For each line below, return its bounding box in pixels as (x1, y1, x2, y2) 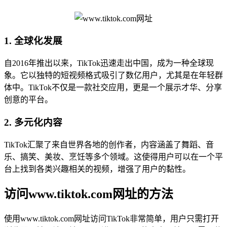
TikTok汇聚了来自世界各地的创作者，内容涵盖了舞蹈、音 (4, 140, 214, 149)
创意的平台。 (4, 95, 53, 104)
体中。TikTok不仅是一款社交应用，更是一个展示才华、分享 (4, 83, 222, 92)
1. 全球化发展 (4, 35, 62, 47)
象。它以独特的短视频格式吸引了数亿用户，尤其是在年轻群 (4, 71, 223, 80)
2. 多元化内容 (4, 117, 62, 128)
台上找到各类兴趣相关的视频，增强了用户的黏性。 (4, 164, 191, 173)
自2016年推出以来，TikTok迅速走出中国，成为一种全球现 (4, 59, 214, 68)
